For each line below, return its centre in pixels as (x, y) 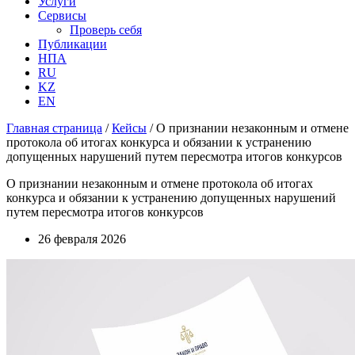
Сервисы (62, 15)
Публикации (73, 44)
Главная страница (54, 128)
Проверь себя (106, 30)
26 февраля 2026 (82, 239)
